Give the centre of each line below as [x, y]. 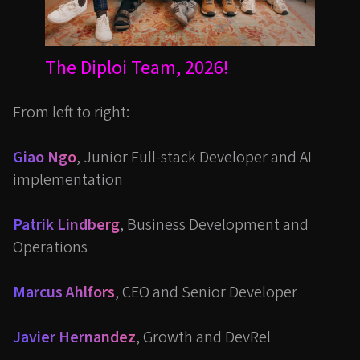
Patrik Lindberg [66, 225]
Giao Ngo [45, 158]
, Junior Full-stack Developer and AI [194, 158]
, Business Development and [214, 225]
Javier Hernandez [74, 338]
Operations [50, 248]
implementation [68, 180]
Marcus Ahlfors [64, 293]
